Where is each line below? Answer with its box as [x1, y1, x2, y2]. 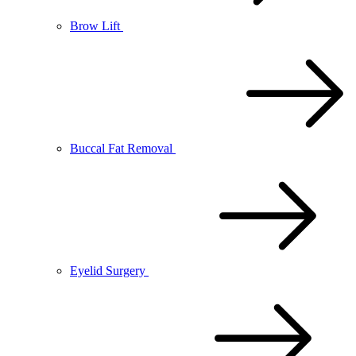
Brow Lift [70, 19, 120, 33]
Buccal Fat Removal [70, 141, 172, 155]
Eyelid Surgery [70, 264, 145, 277]
